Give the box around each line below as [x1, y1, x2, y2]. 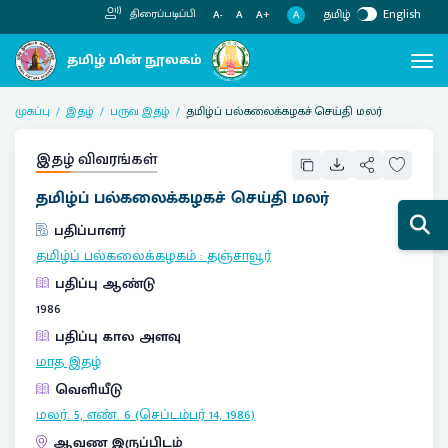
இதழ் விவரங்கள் [36, 145, 157, 172]
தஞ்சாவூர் [207, 243, 271, 268]
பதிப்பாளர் [54, 218, 126, 243]
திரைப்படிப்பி [126, 5, 196, 23]
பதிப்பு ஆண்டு [55, 271, 155, 296]
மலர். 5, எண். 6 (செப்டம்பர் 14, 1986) [36, 402, 255, 427]
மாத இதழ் [36, 349, 101, 374]
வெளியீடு [55, 377, 122, 402]
